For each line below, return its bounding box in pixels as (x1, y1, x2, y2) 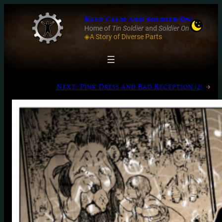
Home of (84, 24, 112, 33)
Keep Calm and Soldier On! (84, 14, 193, 26)
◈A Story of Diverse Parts (84, 33, 162, 42)
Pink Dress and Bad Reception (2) (80, 81, 202, 93)
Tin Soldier (112, 24, 144, 33)
